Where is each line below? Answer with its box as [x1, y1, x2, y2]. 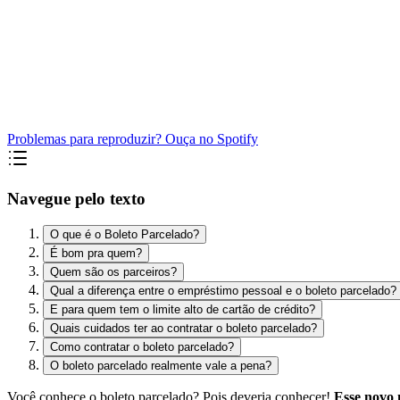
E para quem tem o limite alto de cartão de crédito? [50, 303, 315, 317]
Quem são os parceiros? [50, 265, 177, 279]
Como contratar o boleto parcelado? [50, 340, 234, 354]
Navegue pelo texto [7, 188, 146, 208]
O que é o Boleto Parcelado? [50, 228, 199, 242]
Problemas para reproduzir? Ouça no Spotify [7, 130, 258, 146]
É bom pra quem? [50, 246, 142, 261]
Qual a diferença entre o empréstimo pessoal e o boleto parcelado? [50, 284, 396, 298]
